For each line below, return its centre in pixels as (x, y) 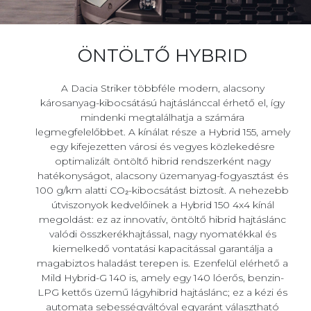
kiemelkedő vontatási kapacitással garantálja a (162, 249)
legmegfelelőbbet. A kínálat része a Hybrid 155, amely (162, 132)
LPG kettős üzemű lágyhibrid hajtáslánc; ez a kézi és (162, 293)
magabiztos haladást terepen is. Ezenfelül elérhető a (162, 263)
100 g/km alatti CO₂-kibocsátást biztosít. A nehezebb (162, 191)
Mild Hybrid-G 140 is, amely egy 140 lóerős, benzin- (162, 278)
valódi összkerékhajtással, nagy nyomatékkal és (162, 234)
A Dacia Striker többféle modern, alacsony (162, 89)
